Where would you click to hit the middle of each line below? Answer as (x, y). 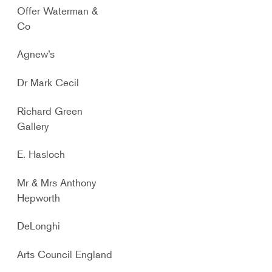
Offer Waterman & (58, 10)
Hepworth (39, 197)
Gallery (33, 126)
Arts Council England (65, 254)
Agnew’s (36, 54)
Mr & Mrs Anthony (57, 182)
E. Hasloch (41, 154)
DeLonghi (39, 226)
